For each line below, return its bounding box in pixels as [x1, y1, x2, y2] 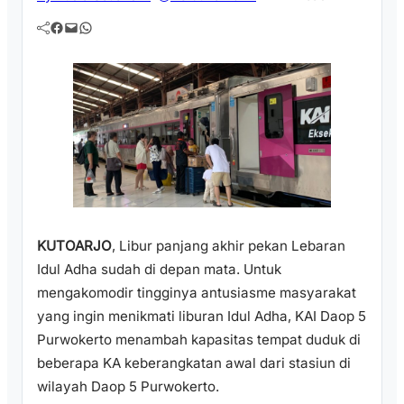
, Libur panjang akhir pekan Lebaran [112, 237, 345, 255]
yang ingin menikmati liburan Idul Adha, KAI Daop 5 [37, 308, 366, 326]
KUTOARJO [37, 237, 112, 255]
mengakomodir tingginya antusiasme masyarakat [37, 284, 356, 302]
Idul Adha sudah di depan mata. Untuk [37, 261, 281, 279]
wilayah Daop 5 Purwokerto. [37, 378, 219, 396]
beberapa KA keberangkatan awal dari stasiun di [37, 354, 351, 372]
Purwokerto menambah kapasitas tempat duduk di [37, 331, 361, 349]
